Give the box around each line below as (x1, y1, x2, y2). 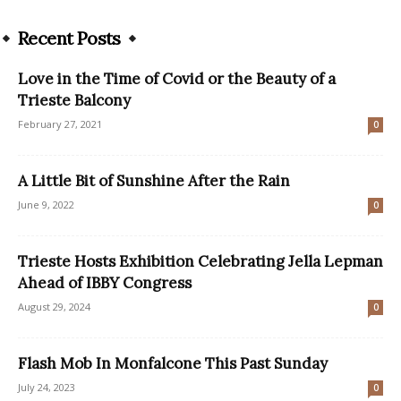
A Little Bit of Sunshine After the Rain (18, 171, 290, 192)
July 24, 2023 (18, 380, 75, 395)
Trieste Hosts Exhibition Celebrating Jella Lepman (18, 252, 383, 272)
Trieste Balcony (18, 90, 131, 111)
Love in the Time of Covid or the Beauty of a (18, 69, 336, 90)
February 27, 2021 (18, 117, 102, 132)
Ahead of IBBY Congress (18, 273, 192, 294)
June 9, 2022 (18, 198, 74, 212)
